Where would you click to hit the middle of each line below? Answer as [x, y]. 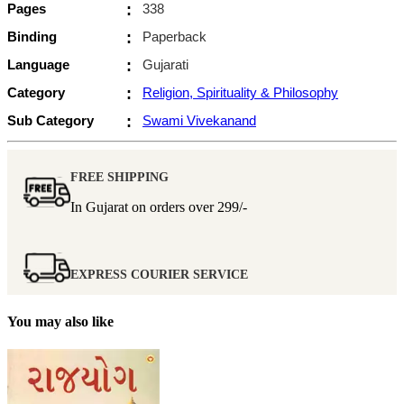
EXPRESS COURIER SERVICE [159, 274]
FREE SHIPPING [119, 177]
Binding [32, 36]
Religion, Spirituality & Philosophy [240, 92]
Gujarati [165, 64]
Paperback [174, 36]
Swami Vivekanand [199, 120]
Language [38, 64]
